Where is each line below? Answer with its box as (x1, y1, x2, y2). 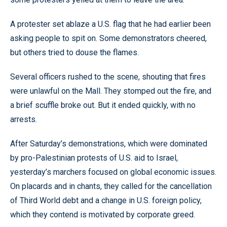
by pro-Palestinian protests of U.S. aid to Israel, (10, 153, 178, 163)
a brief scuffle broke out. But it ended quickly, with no (10, 100, 196, 110)
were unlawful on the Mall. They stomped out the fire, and (10, 86, 211, 96)
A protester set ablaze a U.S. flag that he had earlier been (10, 19, 211, 29)
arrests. (10, 115, 37, 124)
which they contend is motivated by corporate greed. (10, 210, 195, 219)
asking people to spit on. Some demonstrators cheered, (10, 33, 207, 43)
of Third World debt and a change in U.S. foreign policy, (10, 196, 202, 205)
